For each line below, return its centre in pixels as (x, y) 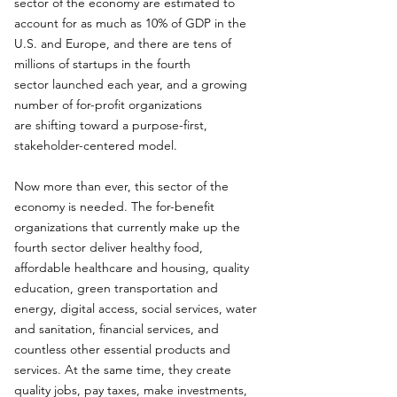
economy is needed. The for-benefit (114, 206)
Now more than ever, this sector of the (121, 186)
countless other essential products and (122, 349)
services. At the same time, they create (123, 370)
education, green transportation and (116, 288)
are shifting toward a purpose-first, (111, 125)
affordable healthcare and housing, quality (132, 268)
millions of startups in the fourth (102, 64)
